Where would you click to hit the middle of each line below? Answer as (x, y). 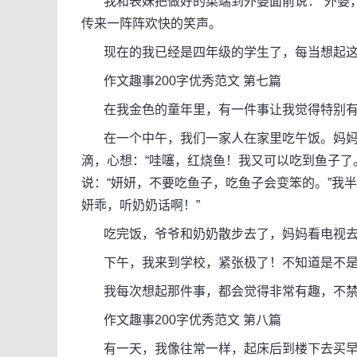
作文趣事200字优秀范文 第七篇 (181, 81)
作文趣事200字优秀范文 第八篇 (181, 320)
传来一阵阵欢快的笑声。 (151, 24)
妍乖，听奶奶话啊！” (141, 205)
